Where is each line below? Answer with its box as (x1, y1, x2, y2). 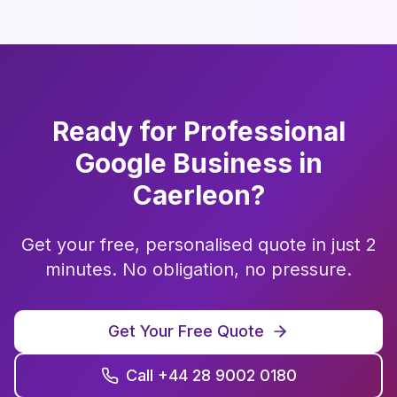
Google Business (74, 147, 292, 179)
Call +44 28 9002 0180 (125, 366, 297, 385)
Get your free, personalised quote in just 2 (20, 234, 377, 255)
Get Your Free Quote (108, 322, 264, 340)
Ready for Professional (51, 115, 346, 147)
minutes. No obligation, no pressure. (45, 259, 352, 280)
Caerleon (132, 179, 251, 211)
